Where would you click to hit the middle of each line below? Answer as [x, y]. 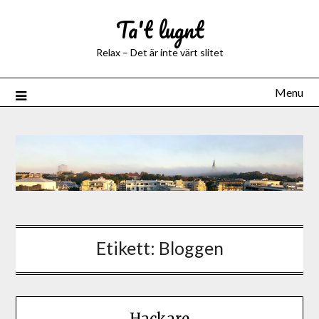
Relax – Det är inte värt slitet [159, 52]
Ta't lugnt [159, 30]
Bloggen [191, 247]
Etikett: [127, 247]
